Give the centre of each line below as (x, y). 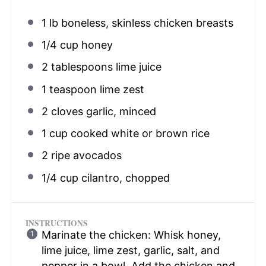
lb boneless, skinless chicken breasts (140, 23)
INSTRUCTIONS (56, 223)
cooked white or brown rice (138, 134)
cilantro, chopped (124, 178)
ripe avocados (85, 156)
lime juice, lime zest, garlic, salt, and (130, 250)
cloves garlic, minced (102, 111)
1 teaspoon (69, 89)
